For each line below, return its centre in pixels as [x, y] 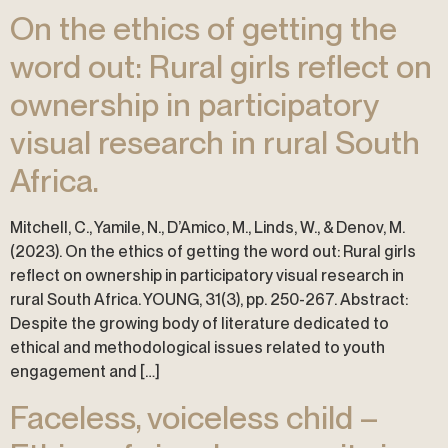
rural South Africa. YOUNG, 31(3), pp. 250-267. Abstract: [209, 300]
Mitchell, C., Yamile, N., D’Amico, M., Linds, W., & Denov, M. [207, 228]
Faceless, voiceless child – [194, 417]
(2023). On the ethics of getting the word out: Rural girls [213, 252]
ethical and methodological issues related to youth [197, 348]
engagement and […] [85, 372]
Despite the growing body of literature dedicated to [199, 324]
